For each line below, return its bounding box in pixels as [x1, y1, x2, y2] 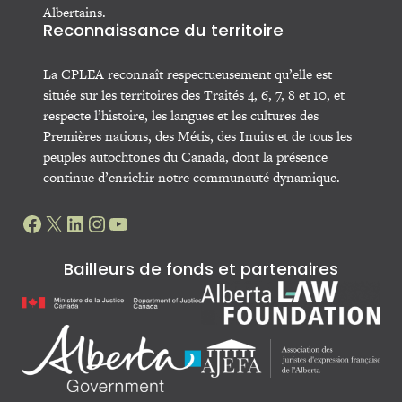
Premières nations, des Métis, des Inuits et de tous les [43, 127, 352, 146]
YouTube [107, 208, 187, 238]
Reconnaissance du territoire [43, 23, 284, 41]
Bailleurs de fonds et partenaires [64, 261, 338, 279]
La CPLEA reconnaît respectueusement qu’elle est [43, 65, 332, 84]
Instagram [85, 208, 175, 238]
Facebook [21, 208, 104, 238]
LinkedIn [64, 208, 144, 238]
